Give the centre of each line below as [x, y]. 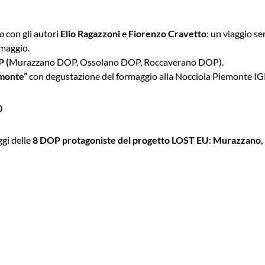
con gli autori [32, 33]
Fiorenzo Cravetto [167, 33]
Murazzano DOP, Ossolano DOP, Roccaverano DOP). [116, 62]
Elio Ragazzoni [90, 33]
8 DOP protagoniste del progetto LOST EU [121, 140]
